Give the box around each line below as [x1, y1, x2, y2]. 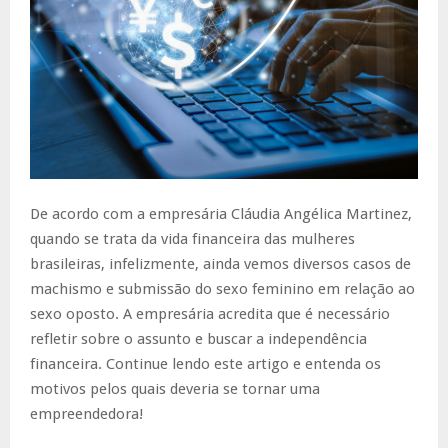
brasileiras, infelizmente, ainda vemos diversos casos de [30, 254, 411, 273]
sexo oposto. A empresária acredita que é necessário [30, 304, 390, 323]
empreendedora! [30, 404, 147, 423]
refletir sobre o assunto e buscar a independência [30, 329, 367, 348]
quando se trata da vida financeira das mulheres [30, 229, 355, 248]
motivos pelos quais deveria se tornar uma [30, 379, 320, 398]
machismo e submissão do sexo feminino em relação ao [30, 279, 415, 298]
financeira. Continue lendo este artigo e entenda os [30, 354, 381, 373]
